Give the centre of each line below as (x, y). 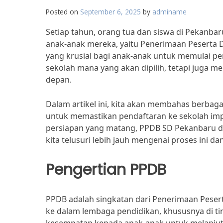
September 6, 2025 (111, 12)
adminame (169, 12)
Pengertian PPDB (106, 169)
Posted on (63, 12)
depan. (59, 80)
